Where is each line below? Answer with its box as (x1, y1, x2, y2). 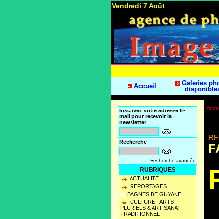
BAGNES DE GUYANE (127, 191, 181, 197)
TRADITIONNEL (120, 211, 160, 217)
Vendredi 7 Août (112, 2, 165, 10)
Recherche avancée (150, 158, 196, 164)
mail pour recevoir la (119, 113, 172, 120)
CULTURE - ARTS (129, 199, 174, 205)
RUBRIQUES (139, 166, 175, 174)
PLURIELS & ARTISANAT (120, 205, 181, 211)
